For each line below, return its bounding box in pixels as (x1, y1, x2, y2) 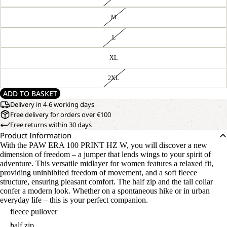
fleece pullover (10, 207, 57, 216)
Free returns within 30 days (10, 120, 92, 129)
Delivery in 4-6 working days (10, 100, 94, 109)
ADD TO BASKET (3, 89, 57, 98)
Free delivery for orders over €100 (10, 110, 111, 119)
